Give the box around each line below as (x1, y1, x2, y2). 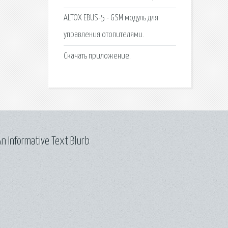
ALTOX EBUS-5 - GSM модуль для (63, 14, 158, 23)
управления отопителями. (63, 31, 144, 40)
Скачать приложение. (63, 51, 131, 61)
